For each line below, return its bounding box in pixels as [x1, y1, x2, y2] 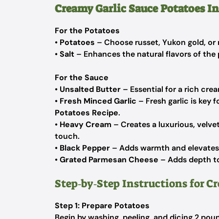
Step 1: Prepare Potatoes [55, 200, 150, 211]
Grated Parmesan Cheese [60, 154, 158, 165]
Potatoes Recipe [55, 108, 118, 118]
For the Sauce [55, 72, 109, 83]
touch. [55, 131, 80, 141]
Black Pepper [60, 143, 110, 153]
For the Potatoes [55, 25, 120, 36]
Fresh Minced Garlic [60, 96, 136, 106]
